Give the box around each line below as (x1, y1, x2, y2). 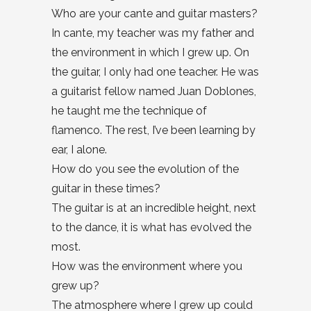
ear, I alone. (51, 143, 107, 157)
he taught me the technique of (51, 104, 207, 118)
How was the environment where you (51, 260, 242, 274)
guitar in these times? (51, 182, 160, 196)
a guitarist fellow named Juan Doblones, (51, 85, 256, 99)
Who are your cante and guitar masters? (51, 7, 258, 21)
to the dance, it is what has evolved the (51, 221, 251, 235)
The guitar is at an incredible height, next (51, 201, 256, 215)
